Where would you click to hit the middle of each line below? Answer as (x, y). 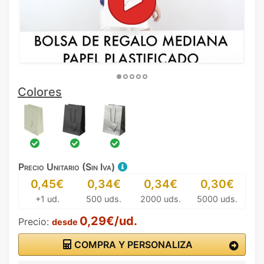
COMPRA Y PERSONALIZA (132, 245)
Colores (40, 92)
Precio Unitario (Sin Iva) (68, 167)
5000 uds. (217, 199)
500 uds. (104, 199)
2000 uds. (160, 199)
